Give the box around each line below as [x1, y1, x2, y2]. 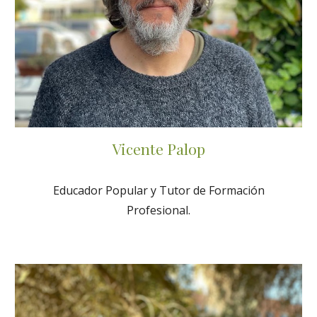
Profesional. [127, 202, 190, 218]
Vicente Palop [112, 138, 205, 158]
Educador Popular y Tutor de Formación [52, 182, 265, 198]
